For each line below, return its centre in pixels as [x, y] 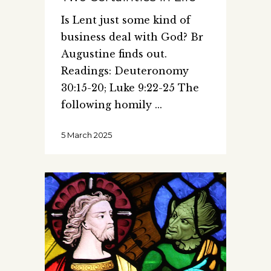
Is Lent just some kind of [126, 20]
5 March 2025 [87, 135]
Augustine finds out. [114, 54]
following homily [108, 105]
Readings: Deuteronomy [125, 71]
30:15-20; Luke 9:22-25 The [130, 88]
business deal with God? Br [132, 37]
